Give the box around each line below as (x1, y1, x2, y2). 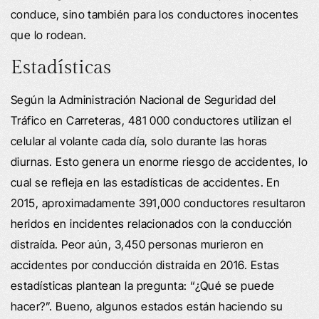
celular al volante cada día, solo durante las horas (11, 133, 268, 148)
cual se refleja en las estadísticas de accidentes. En (11, 174, 281, 189)
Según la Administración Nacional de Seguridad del (11, 92, 276, 107)
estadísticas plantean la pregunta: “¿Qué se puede (11, 278, 275, 293)
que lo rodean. (11, 27, 87, 42)
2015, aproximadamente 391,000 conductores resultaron (11, 195, 306, 210)
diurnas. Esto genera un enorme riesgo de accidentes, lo (11, 154, 308, 169)
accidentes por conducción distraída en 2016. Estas (11, 257, 279, 272)
